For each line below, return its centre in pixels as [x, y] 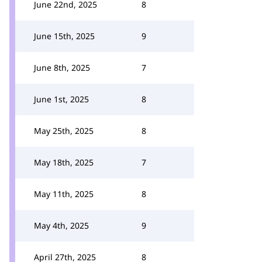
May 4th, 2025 [61, 225]
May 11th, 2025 [64, 194]
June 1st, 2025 [61, 99]
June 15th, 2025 [64, 36]
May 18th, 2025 [64, 162]
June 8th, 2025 [62, 68]
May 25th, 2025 [64, 131]
